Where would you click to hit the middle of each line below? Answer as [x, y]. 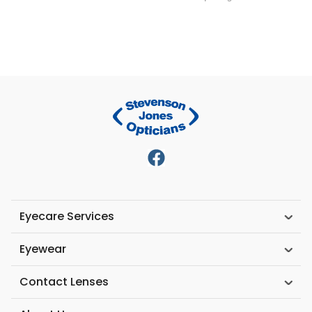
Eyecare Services [67, 217]
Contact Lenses [64, 282]
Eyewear [43, 249]
